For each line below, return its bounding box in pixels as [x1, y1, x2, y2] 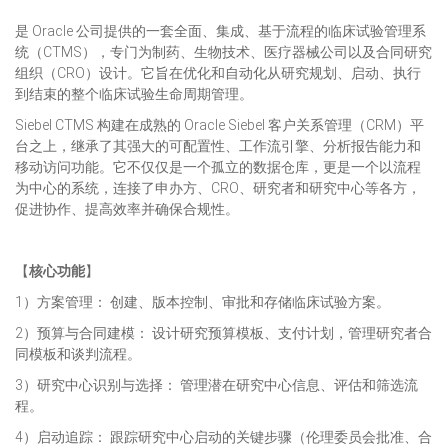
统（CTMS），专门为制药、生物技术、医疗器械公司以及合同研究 [15, 44, 432, 60]
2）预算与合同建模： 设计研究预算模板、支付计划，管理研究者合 [15, 325, 432, 341]
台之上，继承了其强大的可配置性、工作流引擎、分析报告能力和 [15, 138, 421, 154]
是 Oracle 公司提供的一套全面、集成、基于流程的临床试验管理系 [15, 23, 426, 39]
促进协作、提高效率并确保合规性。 [15, 201, 239, 217]
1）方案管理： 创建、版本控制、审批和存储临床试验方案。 [15, 294, 390, 310]
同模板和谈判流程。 [15, 346, 141, 362]
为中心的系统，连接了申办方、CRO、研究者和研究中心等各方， [15, 180, 421, 196]
